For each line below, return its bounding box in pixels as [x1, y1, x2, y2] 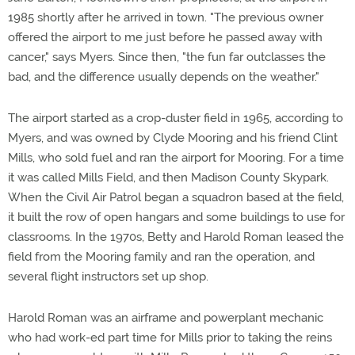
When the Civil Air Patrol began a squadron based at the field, [8, 190, 344, 204]
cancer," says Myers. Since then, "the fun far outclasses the [8, 50, 326, 64]
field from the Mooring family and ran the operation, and [8, 250, 315, 264]
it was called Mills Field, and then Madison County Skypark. [8, 170, 329, 185]
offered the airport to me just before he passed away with [8, 30, 323, 44]
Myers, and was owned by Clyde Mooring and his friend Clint [8, 131, 338, 145]
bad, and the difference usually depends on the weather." [8, 70, 319, 84]
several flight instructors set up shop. [8, 269, 208, 284]
